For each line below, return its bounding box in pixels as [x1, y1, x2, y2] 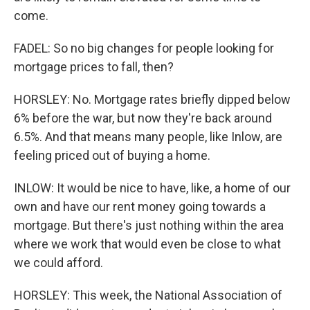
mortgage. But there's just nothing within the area [14, 218, 284, 232]
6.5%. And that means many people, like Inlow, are [14, 129, 282, 144]
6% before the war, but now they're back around [14, 111, 272, 125]
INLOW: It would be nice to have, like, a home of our [14, 181, 291, 195]
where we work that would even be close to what [14, 237, 281, 251]
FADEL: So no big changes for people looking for [14, 41, 274, 55]
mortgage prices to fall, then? [14, 60, 174, 74]
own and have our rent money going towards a [14, 199, 266, 214]
